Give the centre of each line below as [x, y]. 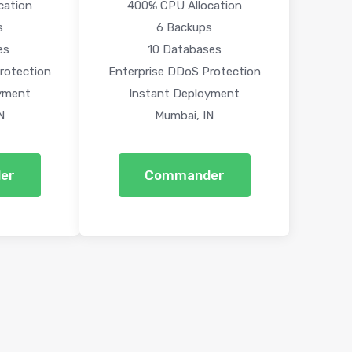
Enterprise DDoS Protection [184, 71]
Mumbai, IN [185, 115]
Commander [184, 175]
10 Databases [184, 49]
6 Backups [185, 27]
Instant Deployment [185, 93]
